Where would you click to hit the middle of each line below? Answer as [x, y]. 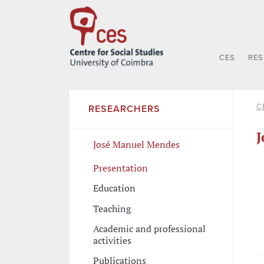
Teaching [112, 208]
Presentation [120, 168]
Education [114, 188]
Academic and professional [149, 229]
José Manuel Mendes [136, 145]
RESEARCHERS [124, 109]
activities [112, 241]
